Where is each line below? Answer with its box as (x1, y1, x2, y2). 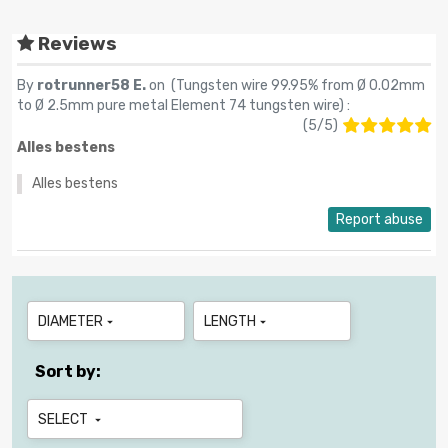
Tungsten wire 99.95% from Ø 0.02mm (176, 77, 425, 95)
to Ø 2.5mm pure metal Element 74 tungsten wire (17, 97, 339, 115)
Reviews (34, 33, 117, 56)
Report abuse (336, 211, 423, 229)
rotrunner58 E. (37, 77, 149, 95)
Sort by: (35, 362, 101, 382)
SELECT (38, 411, 91, 429)
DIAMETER (38, 313, 103, 331)
